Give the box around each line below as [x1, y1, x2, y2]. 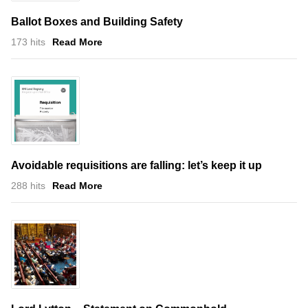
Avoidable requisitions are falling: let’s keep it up [11, 159, 262, 171]
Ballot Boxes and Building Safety [11, 15, 183, 27]
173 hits [11, 36, 45, 47]
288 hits [11, 179, 45, 191]
